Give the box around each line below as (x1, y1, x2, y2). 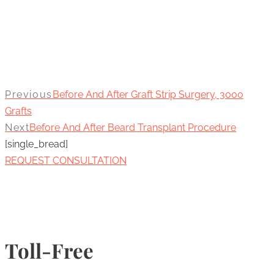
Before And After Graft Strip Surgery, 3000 (52, 89, 243, 101)
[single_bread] (5, 138, 68, 150)
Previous (5, 89, 53, 101)
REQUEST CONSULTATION (5, 155, 127, 167)
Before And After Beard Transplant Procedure (29, 122, 237, 134)
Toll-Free (5, 237, 94, 264)
